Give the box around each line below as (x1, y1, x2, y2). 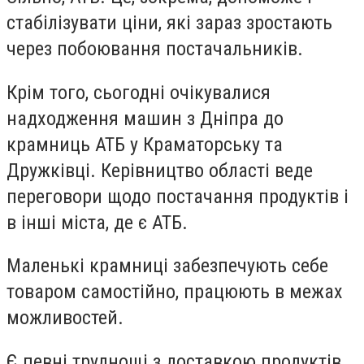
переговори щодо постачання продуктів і (6, 184, 349, 208)
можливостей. (6, 306, 123, 330)
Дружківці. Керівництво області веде (6, 158, 313, 182)
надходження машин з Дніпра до (6, 106, 284, 130)
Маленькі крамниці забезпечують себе (6, 254, 328, 278)
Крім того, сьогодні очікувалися (6, 80, 271, 104)
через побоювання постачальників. (6, 37, 303, 60)
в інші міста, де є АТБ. (6, 210, 188, 234)
